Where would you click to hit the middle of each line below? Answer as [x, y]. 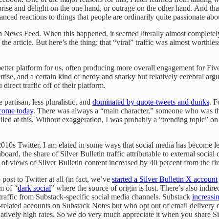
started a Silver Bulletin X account [165, 179]
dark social [34, 188]
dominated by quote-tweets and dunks [151, 102]
